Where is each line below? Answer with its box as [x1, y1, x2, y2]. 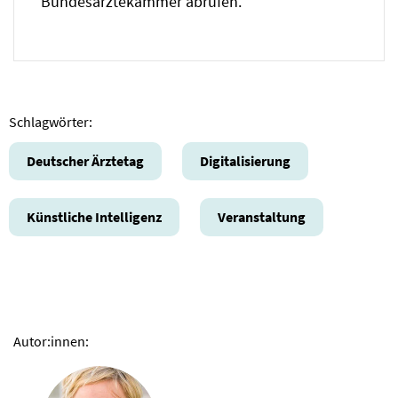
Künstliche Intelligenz [27, 207, 162, 226]
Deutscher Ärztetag [27, 151, 144, 170]
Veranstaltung [218, 207, 306, 226]
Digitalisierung [200, 151, 291, 170]
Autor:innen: [13, 331, 89, 350]
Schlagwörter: [9, 112, 92, 131]
